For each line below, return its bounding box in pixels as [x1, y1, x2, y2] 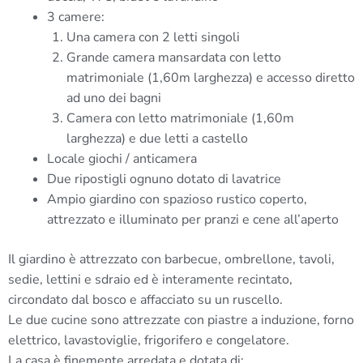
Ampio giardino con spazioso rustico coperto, [47, 190, 307, 208]
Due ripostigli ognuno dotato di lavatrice [47, 169, 281, 188]
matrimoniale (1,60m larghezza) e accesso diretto [66, 68, 355, 87]
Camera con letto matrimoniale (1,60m [66, 109, 294, 127]
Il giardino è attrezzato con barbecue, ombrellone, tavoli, [8, 250, 335, 268]
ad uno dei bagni [66, 88, 161, 107]
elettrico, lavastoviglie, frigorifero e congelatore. [8, 331, 289, 349]
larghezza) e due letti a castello [66, 129, 251, 147]
